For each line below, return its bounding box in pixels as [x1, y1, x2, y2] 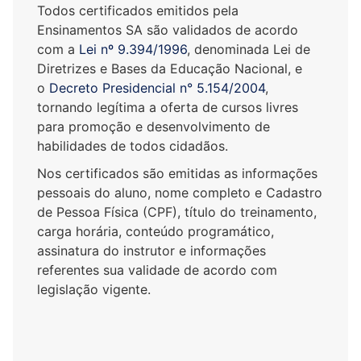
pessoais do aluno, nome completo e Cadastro [37, 185, 322, 201]
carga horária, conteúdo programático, [37, 223, 274, 240]
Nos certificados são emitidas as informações [37, 165, 317, 182]
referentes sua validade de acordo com [37, 262, 277, 279]
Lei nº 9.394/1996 [79, 41, 187, 58]
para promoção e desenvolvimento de [37, 118, 270, 135]
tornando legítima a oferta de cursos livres [37, 99, 298, 116]
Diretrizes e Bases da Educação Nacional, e [37, 60, 302, 77]
